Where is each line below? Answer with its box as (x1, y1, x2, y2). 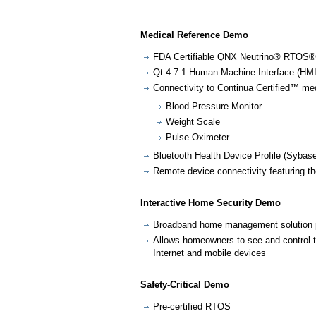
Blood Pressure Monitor (166, 100, 262, 111)
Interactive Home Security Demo (140, 197, 281, 208)
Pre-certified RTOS (153, 300, 231, 312)
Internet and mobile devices (153, 247, 266, 258)
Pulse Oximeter (166, 131, 229, 142)
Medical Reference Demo (140, 30, 248, 40)
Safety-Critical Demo (140, 279, 229, 290)
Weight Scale (166, 116, 220, 127)
